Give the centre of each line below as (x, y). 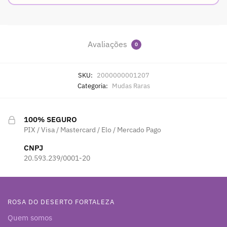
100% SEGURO (50, 120)
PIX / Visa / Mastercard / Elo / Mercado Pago (92, 130)
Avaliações (108, 44)
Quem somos (30, 217)
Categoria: (93, 86)
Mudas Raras (131, 86)
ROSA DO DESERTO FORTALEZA (61, 202)
